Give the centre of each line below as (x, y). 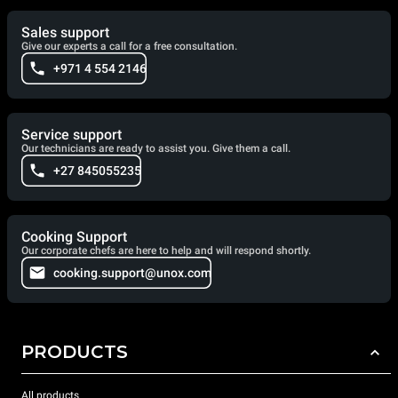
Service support (72, 135)
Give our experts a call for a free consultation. (129, 46)
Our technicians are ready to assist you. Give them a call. (156, 148)
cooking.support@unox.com (132, 273)
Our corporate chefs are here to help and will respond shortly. (166, 251)
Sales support (65, 32)
